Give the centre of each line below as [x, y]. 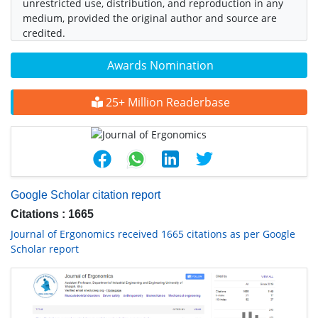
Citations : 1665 [52, 214]
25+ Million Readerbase [166, 103]
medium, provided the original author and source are [150, 18]
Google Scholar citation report [86, 195]
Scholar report [45, 249]
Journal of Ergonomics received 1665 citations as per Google [153, 234]
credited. [44, 33]
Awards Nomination [160, 66]
